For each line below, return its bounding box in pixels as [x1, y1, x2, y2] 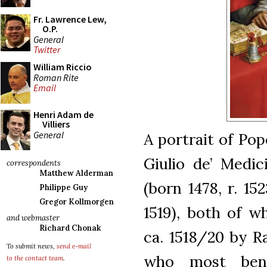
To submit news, [7, 242, 57, 250]
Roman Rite [33, 71, 79, 83]
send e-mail [57, 242, 91, 250]
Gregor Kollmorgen [39, 197, 114, 207]
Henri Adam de [33, 108, 94, 120]
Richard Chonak [39, 223, 101, 233]
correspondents [7, 158, 61, 168]
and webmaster [7, 213, 60, 223]
